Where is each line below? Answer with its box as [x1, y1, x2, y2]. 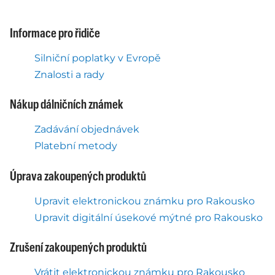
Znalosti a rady [34, 68, 104, 80]
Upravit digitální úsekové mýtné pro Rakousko [34, 211, 263, 223]
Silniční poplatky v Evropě [34, 52, 161, 64]
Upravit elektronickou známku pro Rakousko [34, 195, 255, 207]
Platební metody [34, 140, 117, 152]
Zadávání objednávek [34, 123, 139, 136]
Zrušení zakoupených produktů [10, 242, 147, 255]
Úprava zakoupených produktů [10, 170, 146, 183]
